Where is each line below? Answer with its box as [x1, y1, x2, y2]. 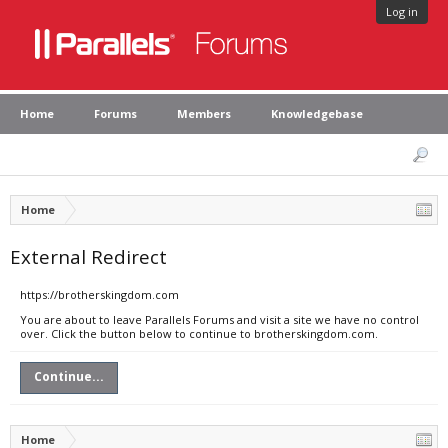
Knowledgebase [271, 106, 363, 121]
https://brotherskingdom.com [20, 287, 179, 302]
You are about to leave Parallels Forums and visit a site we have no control [20, 312, 419, 327]
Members [177, 106, 231, 121]
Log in [386, 4, 418, 19]
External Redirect [10, 244, 167, 269]
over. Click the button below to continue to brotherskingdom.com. [20, 326, 378, 341]
